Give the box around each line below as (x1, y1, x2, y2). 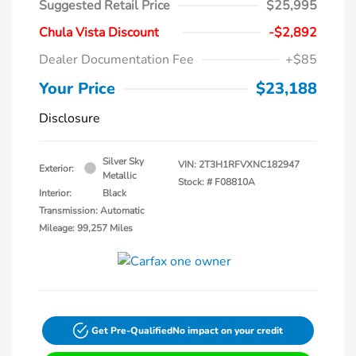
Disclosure (39, 109, 100, 127)
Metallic (103, 168, 137, 182)
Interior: (39, 186, 72, 199)
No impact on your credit (172, 323, 284, 337)
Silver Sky (103, 154, 144, 168)
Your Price (39, 77, 115, 99)
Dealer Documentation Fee (39, 50, 194, 68)
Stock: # (178, 175, 212, 188)
